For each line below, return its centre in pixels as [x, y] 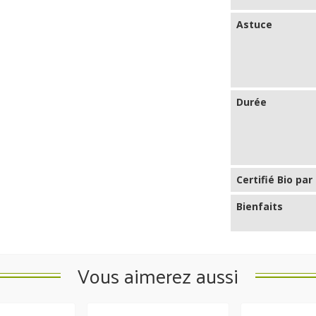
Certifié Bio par [275, 179]
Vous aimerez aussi [158, 275]
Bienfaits [260, 206]
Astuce [255, 24]
